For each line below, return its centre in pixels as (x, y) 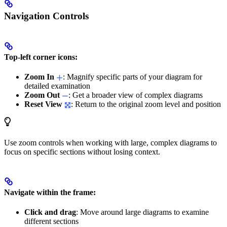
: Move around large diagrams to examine (142, 212)
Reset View (43, 104)
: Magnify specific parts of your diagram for (133, 77)
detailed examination (57, 86)
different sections (51, 221)
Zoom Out (42, 95)
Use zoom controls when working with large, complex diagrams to (110, 143)
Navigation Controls (46, 16)
